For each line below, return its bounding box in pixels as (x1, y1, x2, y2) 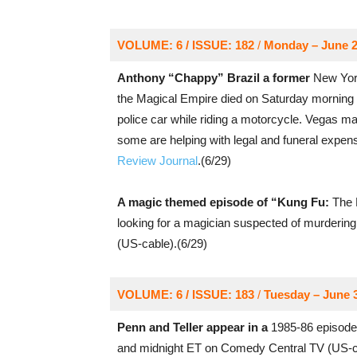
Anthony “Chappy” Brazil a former (116, 71, 310, 84)
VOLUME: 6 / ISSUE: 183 (116, 288, 254, 301)
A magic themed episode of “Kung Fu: (116, 195, 329, 209)
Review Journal (116, 154, 198, 167)
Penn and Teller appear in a (116, 320, 271, 334)
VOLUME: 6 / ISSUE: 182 (116, 38, 254, 52)
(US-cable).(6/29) (116, 237, 207, 250)
